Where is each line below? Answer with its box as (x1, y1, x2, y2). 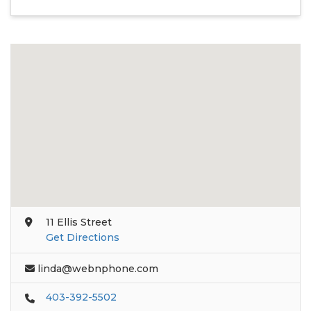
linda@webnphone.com (37, 262, 158, 275)
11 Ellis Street (46, 215, 112, 228)
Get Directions (46, 230, 119, 244)
